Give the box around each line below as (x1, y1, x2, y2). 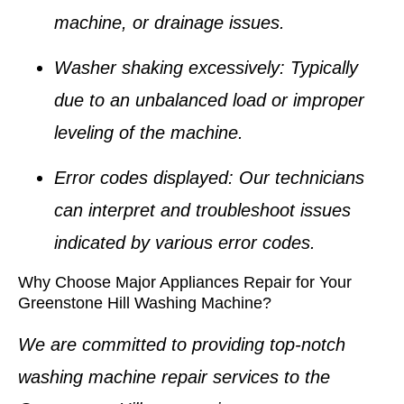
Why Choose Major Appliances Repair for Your (18, 272, 352, 291)
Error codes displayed (54, 168, 228, 188)
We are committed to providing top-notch (18, 334, 345, 354)
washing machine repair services (18, 366, 279, 387)
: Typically (280, 58, 358, 78)
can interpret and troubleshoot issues (54, 200, 351, 221)
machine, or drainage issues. (54, 12, 285, 32)
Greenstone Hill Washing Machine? (18, 293, 271, 312)
